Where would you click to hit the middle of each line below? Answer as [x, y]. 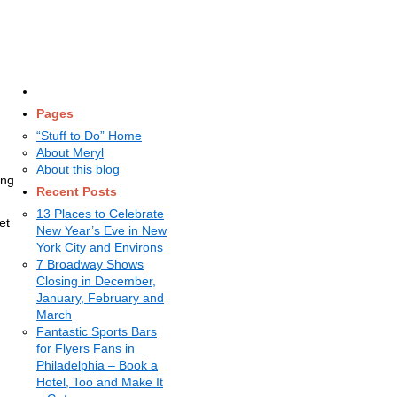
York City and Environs [100, 247]
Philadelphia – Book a [97, 365]
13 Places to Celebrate [100, 214]
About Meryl [70, 152]
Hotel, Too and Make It [100, 382]
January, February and [100, 298]
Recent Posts [77, 191]
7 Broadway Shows [90, 264]
